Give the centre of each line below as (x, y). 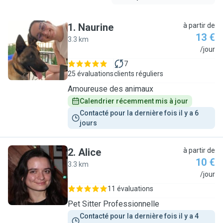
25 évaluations (91, 74)
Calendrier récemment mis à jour (134, 101)
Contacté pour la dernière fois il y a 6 (140, 113)
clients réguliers (139, 74)
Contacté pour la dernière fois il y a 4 (140, 216)
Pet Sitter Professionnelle (113, 204)
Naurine (96, 27)
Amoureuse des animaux (111, 89)
